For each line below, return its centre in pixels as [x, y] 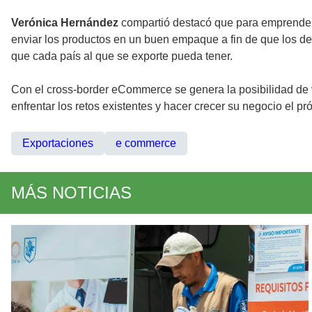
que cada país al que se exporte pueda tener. [122, 56]
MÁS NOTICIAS [71, 193]
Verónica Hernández [66, 23]
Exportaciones [58, 143]
